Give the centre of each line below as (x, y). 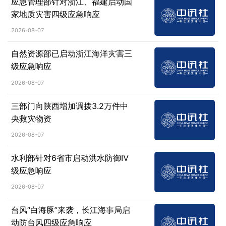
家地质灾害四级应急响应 (55, 14)
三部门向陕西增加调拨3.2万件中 (69, 106)
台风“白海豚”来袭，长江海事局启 (70, 210)
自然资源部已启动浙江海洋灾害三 (71, 54)
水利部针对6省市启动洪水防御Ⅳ (70, 158)
